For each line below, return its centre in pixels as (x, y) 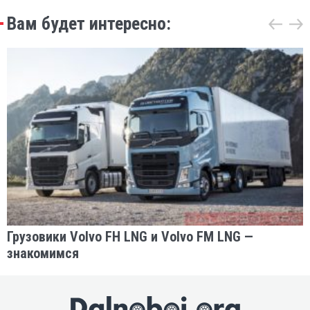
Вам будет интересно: (89, 23)
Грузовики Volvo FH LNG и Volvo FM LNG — (130, 236)
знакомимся (43, 253)
